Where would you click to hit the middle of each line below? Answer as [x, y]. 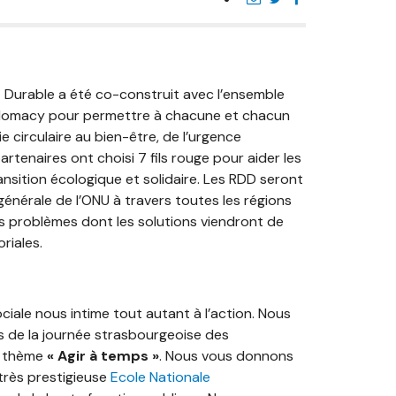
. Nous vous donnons [226, 356]
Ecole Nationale [160, 377]
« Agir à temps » [103, 356]
